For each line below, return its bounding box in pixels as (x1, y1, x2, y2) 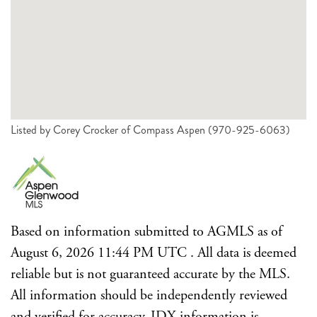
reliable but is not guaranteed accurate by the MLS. (11, 265, 290, 283)
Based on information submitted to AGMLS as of (11, 222, 282, 241)
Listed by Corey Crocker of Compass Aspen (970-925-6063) (11, 121, 290, 138)
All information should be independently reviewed (11, 286, 287, 304)
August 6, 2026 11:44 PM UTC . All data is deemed (11, 243, 296, 262)
